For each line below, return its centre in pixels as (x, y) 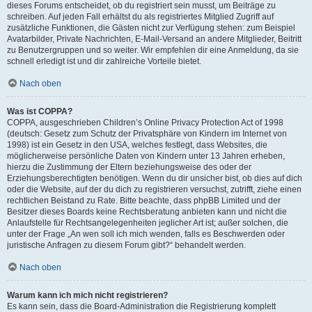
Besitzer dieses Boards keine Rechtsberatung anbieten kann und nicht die (147, 212)
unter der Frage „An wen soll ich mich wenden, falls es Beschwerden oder (146, 234)
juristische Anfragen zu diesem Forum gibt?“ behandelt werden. (126, 245)
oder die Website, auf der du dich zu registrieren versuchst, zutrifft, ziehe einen (154, 189)
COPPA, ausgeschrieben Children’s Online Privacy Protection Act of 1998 (145, 123)
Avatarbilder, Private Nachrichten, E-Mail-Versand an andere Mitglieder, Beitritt (154, 39)
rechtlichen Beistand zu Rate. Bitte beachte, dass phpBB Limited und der (144, 201)
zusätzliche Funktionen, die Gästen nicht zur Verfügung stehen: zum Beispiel (151, 28)
